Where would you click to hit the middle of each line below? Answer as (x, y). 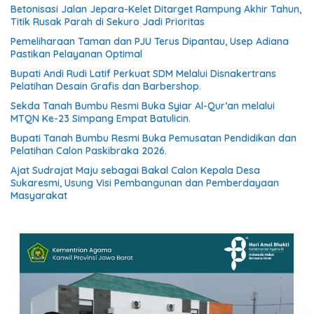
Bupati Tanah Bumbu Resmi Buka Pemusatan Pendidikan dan (153, 138)
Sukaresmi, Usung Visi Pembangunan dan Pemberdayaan (145, 183)
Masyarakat (39, 196)
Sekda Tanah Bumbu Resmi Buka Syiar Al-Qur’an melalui (143, 106)
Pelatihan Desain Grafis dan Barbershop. (106, 86)
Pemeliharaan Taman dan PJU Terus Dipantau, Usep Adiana (150, 41)
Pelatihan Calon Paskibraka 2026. (89, 151)
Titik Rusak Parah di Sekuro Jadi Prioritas (108, 22)
